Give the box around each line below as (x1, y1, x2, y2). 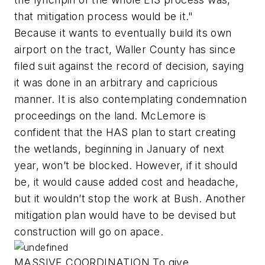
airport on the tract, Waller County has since (14, 43, 235, 56)
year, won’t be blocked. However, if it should (14, 159, 237, 172)
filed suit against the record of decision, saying (14, 60, 244, 73)
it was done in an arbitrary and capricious (14, 76, 218, 89)
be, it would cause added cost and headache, (14, 176, 239, 189)
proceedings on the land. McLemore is (14, 109, 206, 122)
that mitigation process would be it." (14, 10, 193, 23)
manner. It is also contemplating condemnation (14, 93, 247, 106)
